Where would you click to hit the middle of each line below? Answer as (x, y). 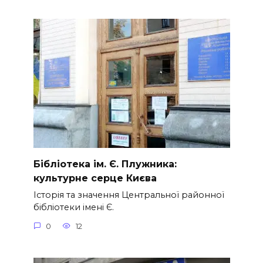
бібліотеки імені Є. (73, 208)
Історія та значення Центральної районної (129, 195)
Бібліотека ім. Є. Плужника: (105, 164)
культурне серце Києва (95, 178)
